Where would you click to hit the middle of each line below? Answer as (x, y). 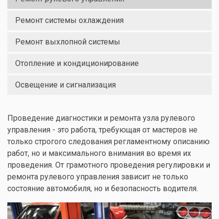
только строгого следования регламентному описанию (109, 142)
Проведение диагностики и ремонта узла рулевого (101, 118)
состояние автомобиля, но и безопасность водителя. (103, 188)
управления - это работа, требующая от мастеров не (102, 130)
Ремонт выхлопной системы (68, 42)
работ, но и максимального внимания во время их (99, 153)
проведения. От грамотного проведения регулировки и (109, 165)
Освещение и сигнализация (66, 85)
